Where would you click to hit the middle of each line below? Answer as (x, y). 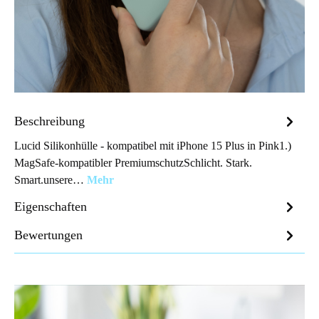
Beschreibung (49, 121)
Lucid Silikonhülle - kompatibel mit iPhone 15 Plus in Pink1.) (153, 146)
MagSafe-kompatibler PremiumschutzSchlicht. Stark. (133, 163)
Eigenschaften (51, 206)
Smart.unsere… (51, 180)
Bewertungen (48, 235)
